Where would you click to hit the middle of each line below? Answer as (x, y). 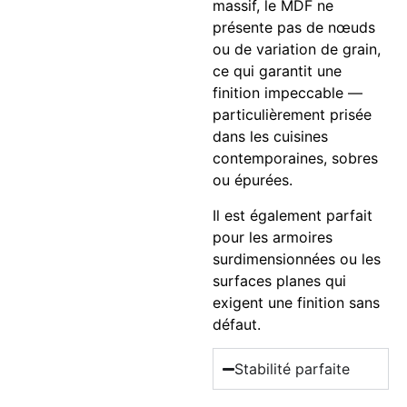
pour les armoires (273, 237)
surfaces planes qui (279, 280)
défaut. (237, 324)
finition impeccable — (288, 93)
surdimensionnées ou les (297, 258)
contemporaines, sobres (295, 159)
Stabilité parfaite (293, 369)
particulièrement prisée (292, 115)
